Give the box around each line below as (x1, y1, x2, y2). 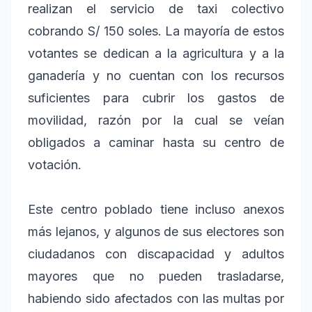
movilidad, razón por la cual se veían (28, 113, 284, 128)
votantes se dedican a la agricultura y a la (28, 46, 284, 61)
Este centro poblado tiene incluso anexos (28, 202, 284, 217)
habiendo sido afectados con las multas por (28, 291, 284, 306)
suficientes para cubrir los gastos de (28, 91, 284, 106)
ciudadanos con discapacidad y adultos (28, 247, 284, 262)
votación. (28, 157, 88, 173)
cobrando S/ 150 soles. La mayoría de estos (28, 24, 284, 39)
